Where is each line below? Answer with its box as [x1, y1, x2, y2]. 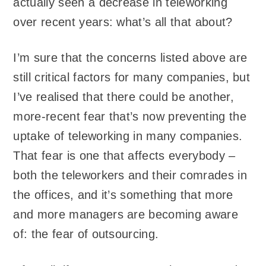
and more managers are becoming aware [13, 208, 238, 221]
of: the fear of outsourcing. [13, 227, 159, 241]
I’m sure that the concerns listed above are [13, 51, 248, 65]
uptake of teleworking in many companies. [13, 129, 243, 143]
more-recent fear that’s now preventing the [13, 110, 246, 123]
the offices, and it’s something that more [13, 188, 233, 202]
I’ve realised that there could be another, [13, 90, 234, 104]
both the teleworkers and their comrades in [13, 169, 247, 182]
